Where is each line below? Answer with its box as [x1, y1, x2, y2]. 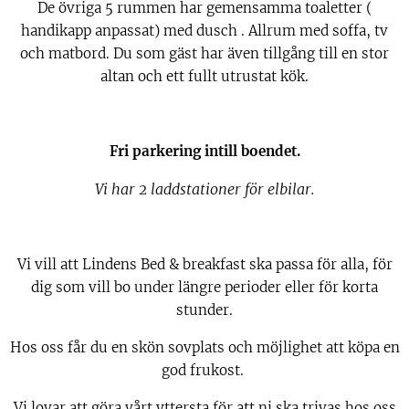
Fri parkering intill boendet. [109, 142, 300, 160]
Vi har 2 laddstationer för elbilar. [94, 179, 315, 198]
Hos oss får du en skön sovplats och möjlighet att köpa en [9, 338, 400, 356]
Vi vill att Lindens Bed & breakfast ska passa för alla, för [16, 255, 393, 273]
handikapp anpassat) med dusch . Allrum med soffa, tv [21, 21, 388, 39]
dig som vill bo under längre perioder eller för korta [31, 278, 378, 296]
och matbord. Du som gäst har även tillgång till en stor [20, 44, 389, 62]
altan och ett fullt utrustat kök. [100, 67, 309, 85]
